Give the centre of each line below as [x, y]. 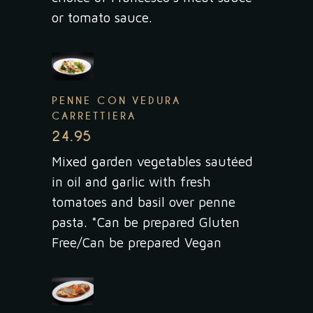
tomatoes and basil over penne [144, 202]
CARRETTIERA [94, 116]
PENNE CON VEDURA [117, 100]
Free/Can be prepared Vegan [137, 242]
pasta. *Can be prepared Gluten [146, 222]
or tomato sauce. [102, 17]
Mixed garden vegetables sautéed [152, 161]
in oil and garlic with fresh [131, 181]
